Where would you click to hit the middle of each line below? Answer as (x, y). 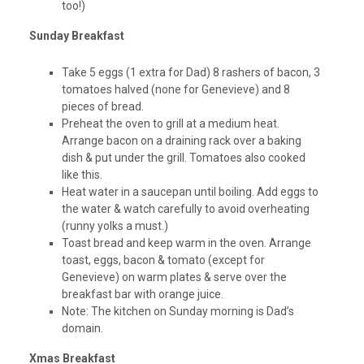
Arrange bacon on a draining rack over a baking (181, 141)
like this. (82, 175)
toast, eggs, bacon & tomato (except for (163, 260)
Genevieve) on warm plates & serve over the (174, 277)
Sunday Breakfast (76, 36)
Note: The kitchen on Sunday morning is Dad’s (178, 312)
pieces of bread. (102, 107)
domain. (82, 329)
